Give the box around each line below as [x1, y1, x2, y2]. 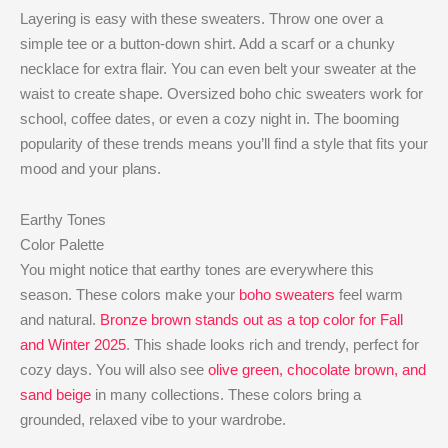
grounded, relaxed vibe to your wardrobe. [20, 410, 286, 428]
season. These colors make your [20, 285, 239, 303]
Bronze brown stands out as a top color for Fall [100, 310, 403, 328]
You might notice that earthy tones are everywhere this [20, 260, 374, 278]
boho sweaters [239, 285, 335, 303]
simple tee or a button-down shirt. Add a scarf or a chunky [20, 34, 395, 52]
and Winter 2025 [20, 335, 126, 353]
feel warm [335, 285, 403, 303]
